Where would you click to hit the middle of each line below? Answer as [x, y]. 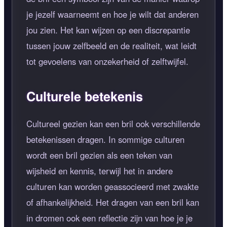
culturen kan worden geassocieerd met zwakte [112, 187]
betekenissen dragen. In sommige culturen [105, 140]
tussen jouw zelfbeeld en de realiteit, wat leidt [111, 45]
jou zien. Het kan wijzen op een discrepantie [108, 30]
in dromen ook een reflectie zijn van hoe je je [109, 218]
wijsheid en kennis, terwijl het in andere [100, 171]
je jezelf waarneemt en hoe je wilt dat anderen [112, 14]
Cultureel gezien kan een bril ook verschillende [113, 124]
